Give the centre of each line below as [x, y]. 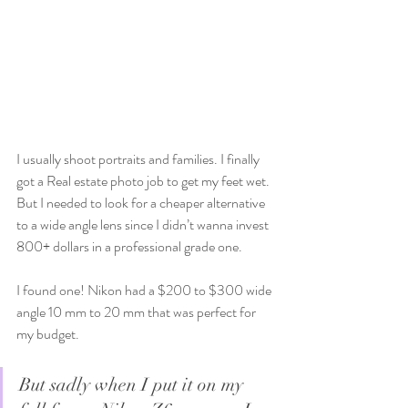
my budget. [48, 334]
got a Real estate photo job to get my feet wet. [144, 181]
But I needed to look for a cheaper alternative [142, 203]
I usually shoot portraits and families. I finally [139, 159]
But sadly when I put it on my [133, 385]
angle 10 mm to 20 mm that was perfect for [138, 312]
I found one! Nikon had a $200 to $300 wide [145, 290]
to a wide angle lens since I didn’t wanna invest [144, 224]
